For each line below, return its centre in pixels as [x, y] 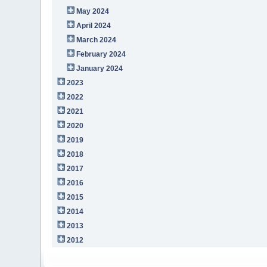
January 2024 [100, 68]
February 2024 [101, 54]
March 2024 [97, 40]
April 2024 [94, 25]
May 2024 [93, 11]
